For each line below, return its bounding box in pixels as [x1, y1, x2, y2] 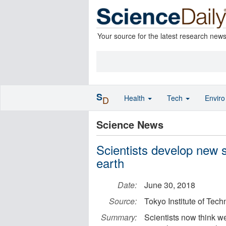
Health [124, 93, 147, 103]
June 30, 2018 [144, 179, 195, 191]
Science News [96, 117, 163, 132]
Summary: [101, 211, 137, 223]
